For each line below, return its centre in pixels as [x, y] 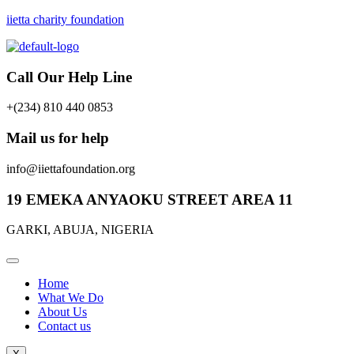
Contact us [64, 326]
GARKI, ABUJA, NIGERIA [80, 230]
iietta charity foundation [65, 19]
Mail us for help [58, 138]
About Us [62, 312]
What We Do [71, 298]
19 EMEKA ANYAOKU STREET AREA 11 [150, 199]
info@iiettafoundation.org [71, 168]
